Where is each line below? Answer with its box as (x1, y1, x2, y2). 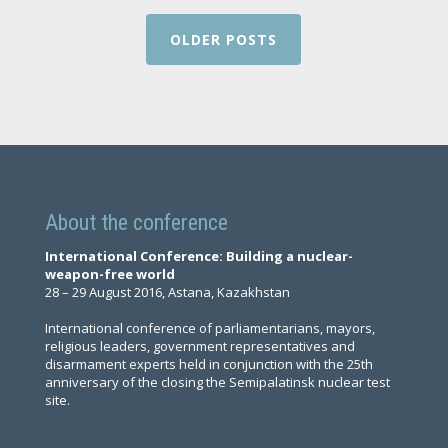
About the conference (44, 210, 228, 236)
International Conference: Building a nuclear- (44, 247, 353, 266)
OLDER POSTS (170, 30, 278, 50)
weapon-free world (44, 265, 175, 284)
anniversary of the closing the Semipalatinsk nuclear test (44, 373, 390, 392)
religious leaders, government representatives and (44, 337, 355, 356)
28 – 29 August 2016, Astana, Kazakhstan (44, 283, 290, 302)
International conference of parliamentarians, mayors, (44, 319, 375, 338)
